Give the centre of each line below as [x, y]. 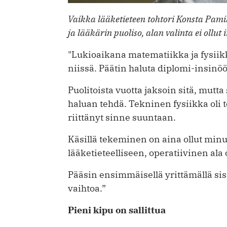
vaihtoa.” [87, 188]
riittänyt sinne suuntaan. [122, 118]
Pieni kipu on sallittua [117, 210]
